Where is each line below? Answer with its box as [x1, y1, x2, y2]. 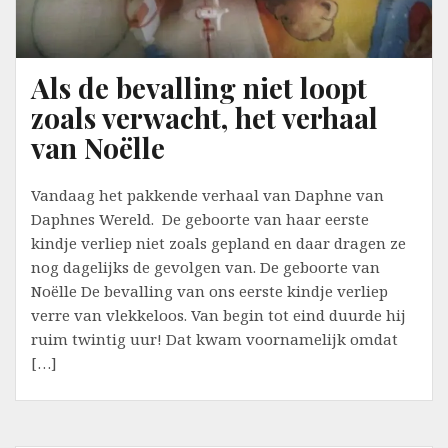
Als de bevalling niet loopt [31, 69, 367, 107]
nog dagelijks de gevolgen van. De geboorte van [31, 257, 380, 278]
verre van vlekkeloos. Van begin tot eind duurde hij [31, 305, 406, 326]
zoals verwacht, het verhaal [31, 99, 378, 137]
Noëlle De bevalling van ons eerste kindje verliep [31, 281, 388, 302]
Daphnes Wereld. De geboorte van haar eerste [31, 209, 369, 230]
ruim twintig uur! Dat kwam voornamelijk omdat [31, 329, 398, 350]
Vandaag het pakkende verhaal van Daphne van [31, 185, 384, 206]
